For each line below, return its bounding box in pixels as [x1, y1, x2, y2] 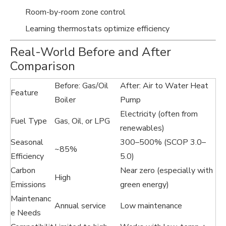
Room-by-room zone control [25, 7, 126, 18]
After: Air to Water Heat [120, 80, 208, 91]
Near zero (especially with [120, 165, 213, 176]
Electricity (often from [120, 108, 198, 120]
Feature [11, 87, 38, 98]
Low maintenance [120, 200, 182, 211]
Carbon [11, 165, 35, 176]
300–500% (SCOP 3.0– [120, 137, 206, 148]
